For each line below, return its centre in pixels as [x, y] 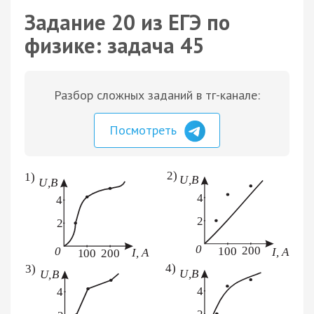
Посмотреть [145, 130]
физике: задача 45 [114, 45]
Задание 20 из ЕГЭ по [127, 22]
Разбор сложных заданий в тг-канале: [157, 95]
